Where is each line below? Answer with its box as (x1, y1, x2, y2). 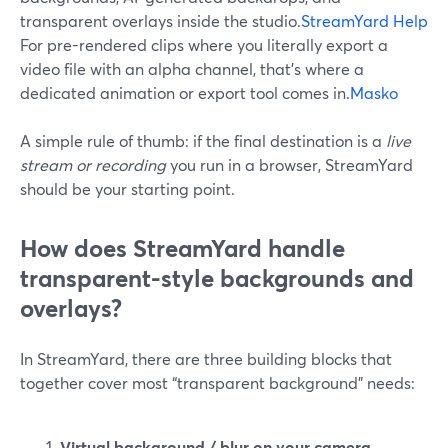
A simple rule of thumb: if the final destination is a (20, 130, 386, 151)
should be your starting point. (20, 178, 235, 199)
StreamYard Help (301, 10, 428, 31)
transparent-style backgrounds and (20, 262, 414, 294)
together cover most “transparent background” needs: (20, 372, 415, 393)
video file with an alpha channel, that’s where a (20, 58, 364, 79)
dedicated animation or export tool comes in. (20, 82, 350, 103)
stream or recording (20, 154, 166, 175)
